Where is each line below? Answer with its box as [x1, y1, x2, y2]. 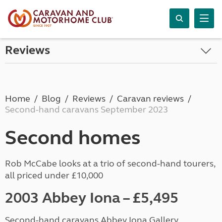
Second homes [5, 126, 141, 150]
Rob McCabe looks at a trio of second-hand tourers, [5, 158, 215, 169]
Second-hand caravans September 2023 [5, 104, 168, 115]
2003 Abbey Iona [5, 189, 120, 207]
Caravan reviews [117, 93, 184, 104]
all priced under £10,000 [5, 170, 103, 181]
